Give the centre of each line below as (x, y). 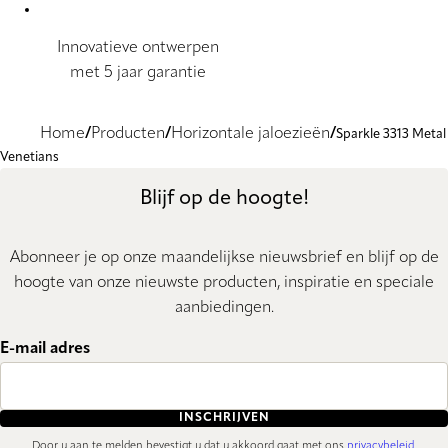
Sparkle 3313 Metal (391, 135)
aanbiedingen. (224, 307)
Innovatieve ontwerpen (137, 48)
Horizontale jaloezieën (250, 134)
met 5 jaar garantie (137, 73)
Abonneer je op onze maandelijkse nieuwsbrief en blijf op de (224, 257)
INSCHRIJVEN (224, 418)
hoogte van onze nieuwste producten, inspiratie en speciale (224, 282)
